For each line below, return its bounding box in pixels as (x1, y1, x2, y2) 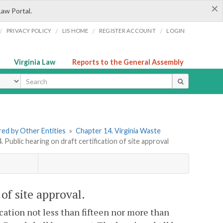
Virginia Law (14, 58, 55, 66)
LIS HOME (62, 27, 89, 34)
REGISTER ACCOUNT (99, 27, 156, 34)
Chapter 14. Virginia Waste (75, 126, 161, 135)
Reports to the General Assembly (72, 58, 184, 66)
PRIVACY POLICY (6, 27, 52, 34)
